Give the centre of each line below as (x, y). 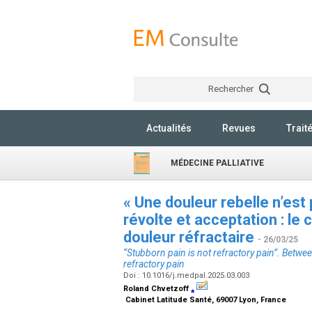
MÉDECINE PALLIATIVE (217, 163)
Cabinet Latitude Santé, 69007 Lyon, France (206, 299)
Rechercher (232, 89)
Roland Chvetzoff (157, 289)
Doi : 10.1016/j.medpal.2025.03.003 (187, 275)
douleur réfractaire (190, 237)
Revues (239, 128)
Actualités (169, 128)
